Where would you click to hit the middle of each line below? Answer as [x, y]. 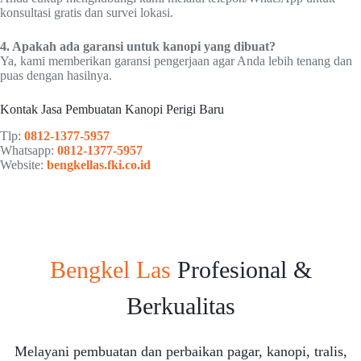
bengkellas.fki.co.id [99, 164]
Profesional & [241, 269]
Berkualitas [180, 305]
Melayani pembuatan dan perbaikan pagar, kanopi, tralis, [180, 351]
